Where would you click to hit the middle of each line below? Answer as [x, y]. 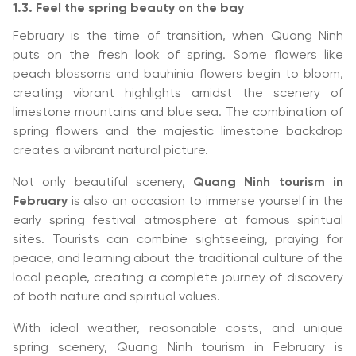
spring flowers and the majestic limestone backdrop [178, 132]
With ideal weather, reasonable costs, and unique [178, 329]
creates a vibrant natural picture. [110, 151]
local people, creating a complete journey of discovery [178, 278]
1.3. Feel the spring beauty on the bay [128, 8]
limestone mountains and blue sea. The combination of [178, 112]
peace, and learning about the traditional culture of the [178, 259]
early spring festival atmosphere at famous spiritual [178, 221]
